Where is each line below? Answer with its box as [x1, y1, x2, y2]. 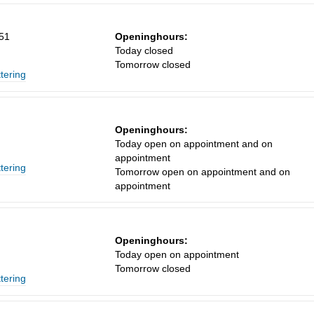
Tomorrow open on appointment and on [115, 166, 290, 178]
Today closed [115, 45, 173, 57]
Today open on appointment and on [115, 138, 273, 150]
